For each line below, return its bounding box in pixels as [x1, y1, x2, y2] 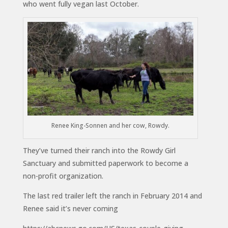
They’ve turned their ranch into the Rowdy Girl [22, 145, 176, 155]
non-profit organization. [22, 170, 103, 181]
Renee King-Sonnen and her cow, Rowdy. [51, 121, 169, 130]
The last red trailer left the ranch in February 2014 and [22, 190, 202, 201]
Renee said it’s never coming [22, 203, 118, 213]
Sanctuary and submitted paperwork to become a [22, 158, 188, 168]
